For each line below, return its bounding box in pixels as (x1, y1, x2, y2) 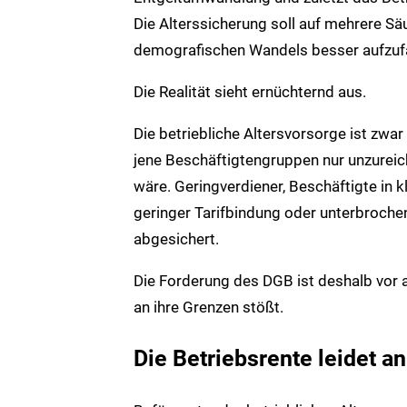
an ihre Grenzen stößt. (134, 297, 283, 316)
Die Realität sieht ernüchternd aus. (134, 82, 366, 101)
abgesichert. (134, 229, 219, 248)
